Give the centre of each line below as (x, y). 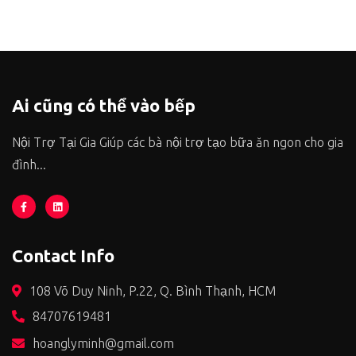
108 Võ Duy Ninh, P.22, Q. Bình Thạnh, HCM (153, 291)
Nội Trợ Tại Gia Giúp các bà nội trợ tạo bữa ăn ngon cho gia (178, 143)
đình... (29, 165)
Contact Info (63, 256)
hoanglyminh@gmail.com (103, 344)
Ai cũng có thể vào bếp (104, 106)
